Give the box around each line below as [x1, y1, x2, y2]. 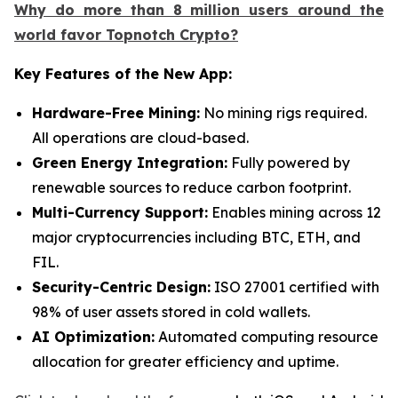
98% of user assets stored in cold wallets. [32, 302, 310, 321]
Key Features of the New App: [14, 64, 232, 83]
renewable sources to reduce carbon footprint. [32, 178, 351, 196]
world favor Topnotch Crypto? [14, 25, 238, 44]
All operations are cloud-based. [32, 128, 249, 147]
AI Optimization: [32, 327, 155, 346]
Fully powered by [227, 153, 350, 171]
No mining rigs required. [200, 103, 367, 122]
